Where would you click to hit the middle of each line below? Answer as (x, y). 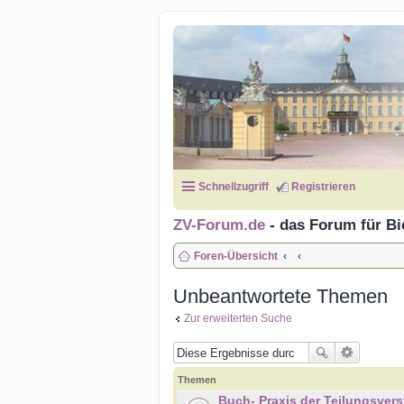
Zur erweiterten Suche (238, 318)
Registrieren (323, 187)
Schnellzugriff (234, 187)
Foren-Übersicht (236, 256)
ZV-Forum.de (219, 225)
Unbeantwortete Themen (280, 296)
